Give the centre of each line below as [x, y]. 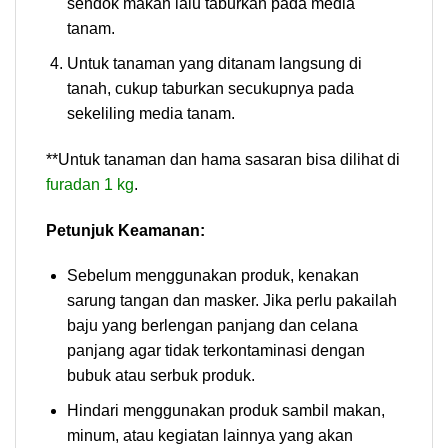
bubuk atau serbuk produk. [160, 376]
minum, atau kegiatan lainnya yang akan [209, 436]
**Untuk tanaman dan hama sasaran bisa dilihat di [223, 159]
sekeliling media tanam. [150, 114]
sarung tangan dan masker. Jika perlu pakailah [231, 301]
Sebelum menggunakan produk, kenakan [212, 276]
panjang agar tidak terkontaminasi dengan [215, 351]
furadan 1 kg [90, 184]
